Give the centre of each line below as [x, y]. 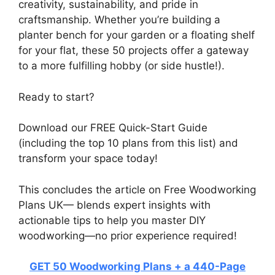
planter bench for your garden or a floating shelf [137, 35]
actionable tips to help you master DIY [112, 220]
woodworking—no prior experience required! [128, 235]
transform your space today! [88, 159]
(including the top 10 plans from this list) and [128, 143]
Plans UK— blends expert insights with [114, 205]
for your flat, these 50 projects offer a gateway [134, 51]
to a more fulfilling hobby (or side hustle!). [122, 66]
